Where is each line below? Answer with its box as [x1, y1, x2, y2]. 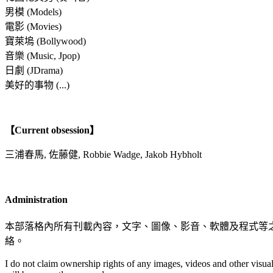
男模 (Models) [5, 6, 62, 17]
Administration [5, 194, 68, 205]
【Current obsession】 [5, 124, 99, 135]
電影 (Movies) [5, 21, 62, 32]
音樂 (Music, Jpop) [5, 50, 80, 61]
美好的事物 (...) [5, 79, 69, 90]
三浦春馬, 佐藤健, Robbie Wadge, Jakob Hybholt [5, 149, 202, 160]
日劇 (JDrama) [5, 65, 63, 76]
